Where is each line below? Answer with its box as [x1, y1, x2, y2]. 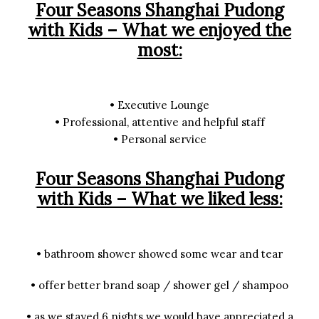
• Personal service [113, 132, 206, 146]
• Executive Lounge [110, 98, 209, 112]
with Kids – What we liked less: [36, 188, 283, 210]
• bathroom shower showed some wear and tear [36, 247, 283, 261]
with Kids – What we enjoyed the [28, 19, 291, 41]
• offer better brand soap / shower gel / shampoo [31, 278, 288, 292]
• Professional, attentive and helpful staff [54, 115, 265, 129]
